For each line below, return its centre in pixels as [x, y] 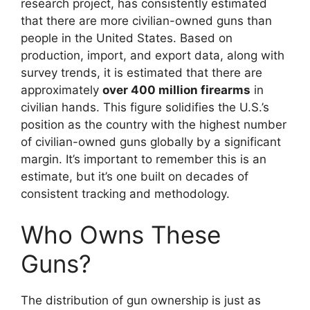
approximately [62, 90]
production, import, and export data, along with [153, 55]
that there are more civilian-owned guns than [146, 20]
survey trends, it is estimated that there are [142, 72]
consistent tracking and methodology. [125, 193]
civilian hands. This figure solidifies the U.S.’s [145, 107]
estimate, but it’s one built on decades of [135, 176]
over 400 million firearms [176, 90]
